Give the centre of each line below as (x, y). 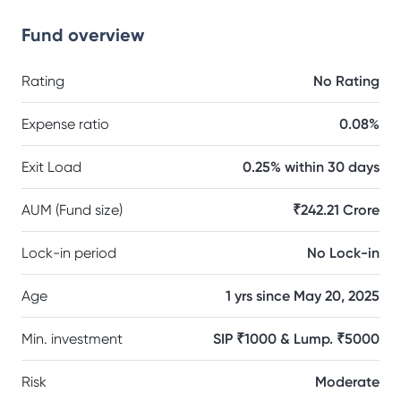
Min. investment (72, 339)
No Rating (346, 81)
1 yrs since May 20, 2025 (303, 296)
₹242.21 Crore (336, 210)
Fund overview (83, 35)
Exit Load (51, 167)
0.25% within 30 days (311, 167)
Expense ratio (65, 124)
